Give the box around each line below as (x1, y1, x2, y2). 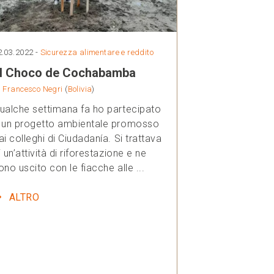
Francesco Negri (2, 84, 63, 94)
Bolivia (67, 84, 92, 94)
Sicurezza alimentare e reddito (40, 47, 154, 57)
